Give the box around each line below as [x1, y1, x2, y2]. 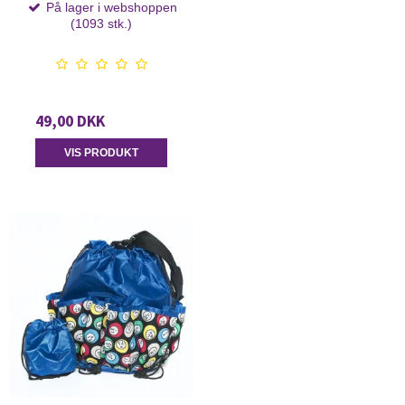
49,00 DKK [35, 110, 105, 131]
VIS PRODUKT [64, 146, 138, 159]
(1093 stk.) [71, 15, 132, 31]
